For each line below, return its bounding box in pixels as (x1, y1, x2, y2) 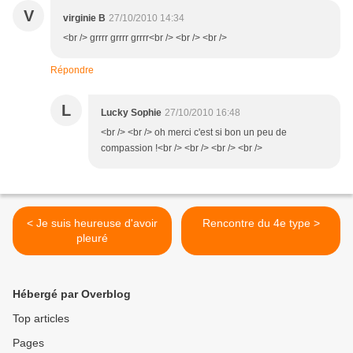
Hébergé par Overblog (13, 288, 131, 301)
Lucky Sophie (101, 107, 162, 119)
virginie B (63, 13, 106, 24)
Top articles (13, 312, 69, 325)
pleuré (76, 232, 108, 245)
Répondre (50, 65, 94, 76)
